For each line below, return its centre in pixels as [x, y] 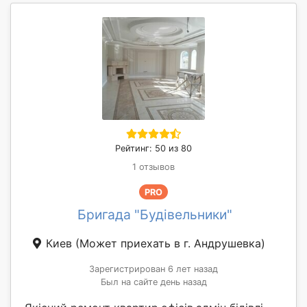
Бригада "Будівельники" [155, 215]
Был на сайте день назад [153, 282]
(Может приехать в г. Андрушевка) [170, 244]
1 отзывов [153, 167]
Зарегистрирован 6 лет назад [153, 269]
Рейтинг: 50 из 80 [153, 149]
